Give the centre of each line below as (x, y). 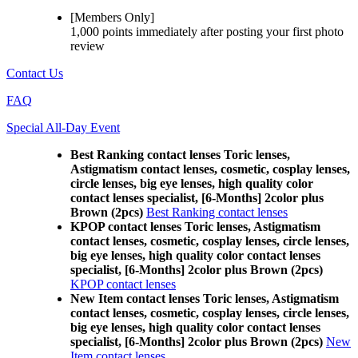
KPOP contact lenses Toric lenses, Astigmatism (195, 227)
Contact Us (35, 73)
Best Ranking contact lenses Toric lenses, (180, 155)
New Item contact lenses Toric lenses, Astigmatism (205, 298)
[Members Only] (112, 17)
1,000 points (101, 32)
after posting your (245, 32)
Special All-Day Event (63, 127)
